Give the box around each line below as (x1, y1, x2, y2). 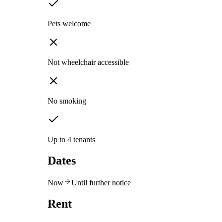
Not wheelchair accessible (48, 58, 129, 67)
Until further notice (71, 178, 131, 187)
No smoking (48, 97, 86, 106)
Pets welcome (48, 19, 91, 28)
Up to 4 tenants (48, 135, 95, 144)
